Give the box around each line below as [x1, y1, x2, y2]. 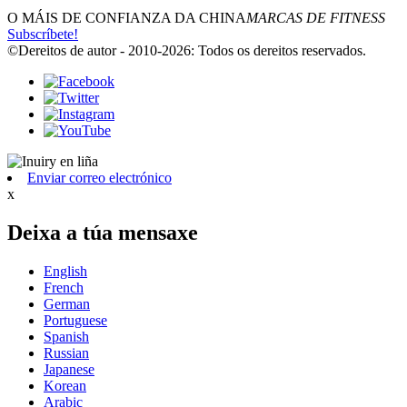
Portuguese [44, 312, 107, 328]
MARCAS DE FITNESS [246, 9, 385, 25]
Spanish [44, 328, 89, 344]
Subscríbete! [7, 25, 78, 42]
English [44, 263, 87, 279]
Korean [44, 377, 86, 393]
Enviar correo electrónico [27, 169, 172, 185]
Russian [44, 344, 89, 361]
